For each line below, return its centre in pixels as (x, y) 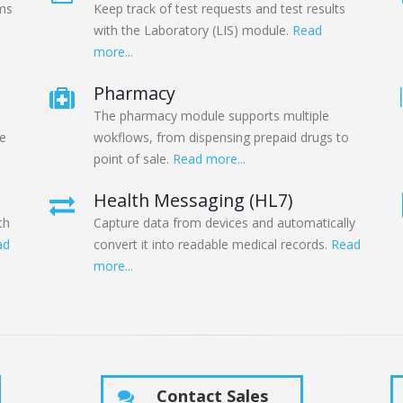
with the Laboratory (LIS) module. (193, 31)
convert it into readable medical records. (212, 245)
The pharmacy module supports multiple (211, 116)
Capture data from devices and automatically (224, 223)
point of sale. (133, 159)
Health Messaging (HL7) (193, 201)
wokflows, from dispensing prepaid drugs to (221, 138)
